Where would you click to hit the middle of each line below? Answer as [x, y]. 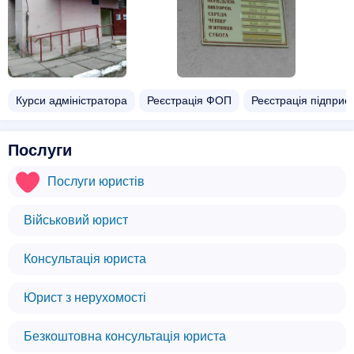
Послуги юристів [96, 181]
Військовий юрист [76, 220]
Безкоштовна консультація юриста [125, 336]
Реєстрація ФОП [189, 100]
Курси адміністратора [72, 100]
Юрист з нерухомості [85, 298]
